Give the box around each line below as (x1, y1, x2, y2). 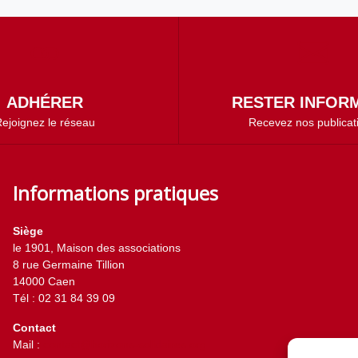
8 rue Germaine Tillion (13, 258, 125, 271)
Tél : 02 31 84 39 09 (13, 292, 115, 304)
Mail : (13, 338, 43, 351)
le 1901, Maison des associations (13, 241, 181, 254)
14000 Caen (13, 275, 75, 288)
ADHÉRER (6, 93, 83, 111)
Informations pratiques (13, 180, 218, 206)
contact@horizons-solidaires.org (43, 338, 206, 351)
